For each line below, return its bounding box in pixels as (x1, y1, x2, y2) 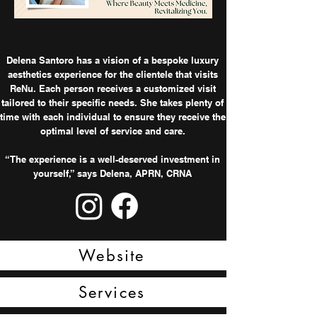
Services (78, 282, 146, 302)
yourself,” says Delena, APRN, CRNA (33, 168, 192, 179)
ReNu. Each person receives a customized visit (9, 83, 216, 94)
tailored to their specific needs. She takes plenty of (1, 97, 224, 108)
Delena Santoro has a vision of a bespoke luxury (6, 54, 219, 66)
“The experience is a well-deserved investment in (5, 154, 220, 165)
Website (79, 246, 145, 265)
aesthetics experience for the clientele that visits (7, 69, 218, 80)
